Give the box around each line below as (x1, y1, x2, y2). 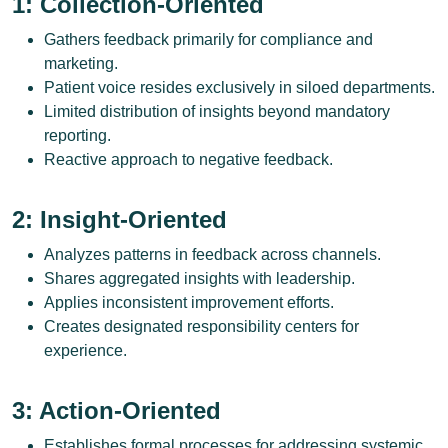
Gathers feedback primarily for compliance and (44, 31, 373, 48)
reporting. (44, 127, 111, 144)
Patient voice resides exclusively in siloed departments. (44, 79, 435, 96)
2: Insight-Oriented (12, 206, 227, 233)
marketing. (44, 55, 118, 72)
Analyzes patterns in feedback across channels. (44, 246, 381, 263)
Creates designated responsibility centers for (44, 318, 359, 335)
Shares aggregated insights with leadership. (44, 270, 355, 287)
